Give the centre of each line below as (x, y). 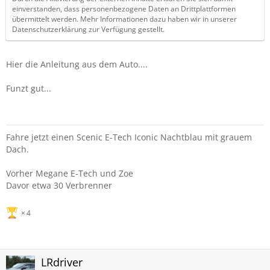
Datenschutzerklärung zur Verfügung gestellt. (88, 29)
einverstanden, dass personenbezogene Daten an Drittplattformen (124, 9)
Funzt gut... (29, 88)
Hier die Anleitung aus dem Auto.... (77, 64)
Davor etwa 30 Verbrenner (59, 185)
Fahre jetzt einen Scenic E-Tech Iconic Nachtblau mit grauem (129, 137)
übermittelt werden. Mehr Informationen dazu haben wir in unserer (124, 19)
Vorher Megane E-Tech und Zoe (70, 173)
